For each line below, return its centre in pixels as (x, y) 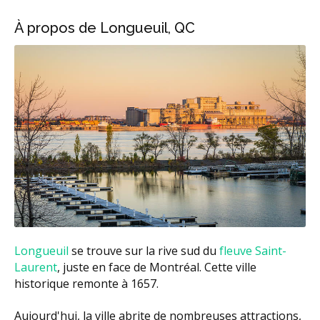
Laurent (36, 267)
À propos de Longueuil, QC (105, 28)
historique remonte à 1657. (86, 284)
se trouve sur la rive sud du (144, 251)
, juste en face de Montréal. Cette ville (157, 267)
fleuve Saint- (253, 251)
